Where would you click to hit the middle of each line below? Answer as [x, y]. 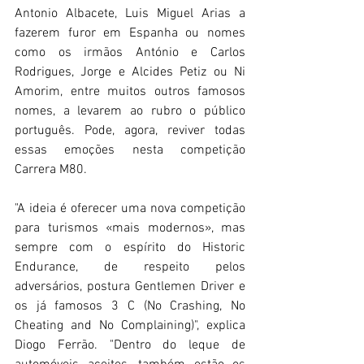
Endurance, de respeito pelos [130, 268]
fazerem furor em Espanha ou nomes [130, 34]
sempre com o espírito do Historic [130, 248]
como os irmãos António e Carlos [130, 53]
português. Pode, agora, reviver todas [130, 131]
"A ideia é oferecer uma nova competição [130, 209]
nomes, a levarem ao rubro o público [130, 112]
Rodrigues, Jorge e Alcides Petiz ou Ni [130, 73]
